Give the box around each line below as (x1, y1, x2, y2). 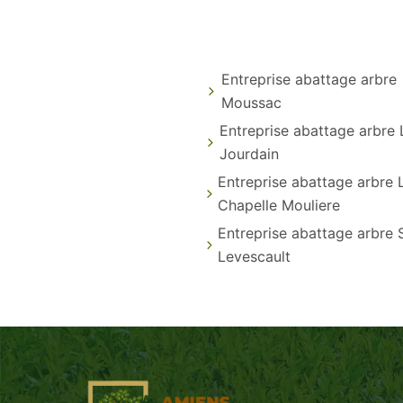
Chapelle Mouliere (217, 195, 340, 214)
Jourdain (219, 144, 279, 163)
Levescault (218, 246, 291, 265)
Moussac (220, 93, 282, 112)
